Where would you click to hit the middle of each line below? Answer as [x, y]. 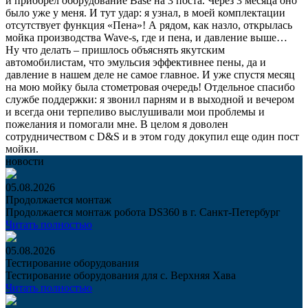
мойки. [22, 148]
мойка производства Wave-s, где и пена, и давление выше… [146, 37]
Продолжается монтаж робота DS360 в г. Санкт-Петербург [143, 212]
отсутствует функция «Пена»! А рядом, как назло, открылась [149, 25]
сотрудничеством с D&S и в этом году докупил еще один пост [152, 136]
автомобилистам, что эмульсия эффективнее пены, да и [136, 62]
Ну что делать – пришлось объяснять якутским [115, 49]
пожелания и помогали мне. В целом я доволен [117, 124]
